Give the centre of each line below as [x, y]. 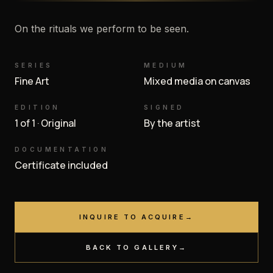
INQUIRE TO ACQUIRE [132, 217]
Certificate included [61, 165]
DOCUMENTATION [62, 149]
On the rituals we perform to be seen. [102, 29]
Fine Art [32, 81]
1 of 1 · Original [45, 123]
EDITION [37, 107]
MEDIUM [166, 65]
